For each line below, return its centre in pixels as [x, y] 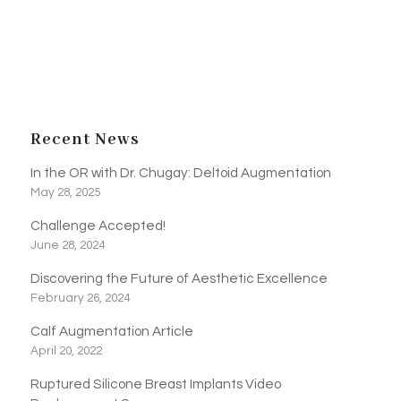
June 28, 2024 [67, 245]
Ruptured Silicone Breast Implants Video [155, 384]
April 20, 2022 [66, 350]
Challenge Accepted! [98, 225]
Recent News [85, 139]
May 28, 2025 [65, 192]
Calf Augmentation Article [111, 331]
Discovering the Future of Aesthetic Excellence [179, 278]
